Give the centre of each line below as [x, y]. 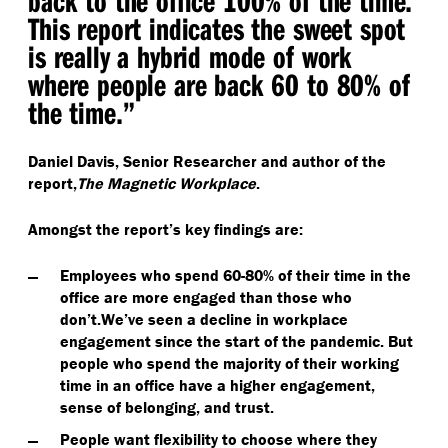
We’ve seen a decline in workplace [224, 319]
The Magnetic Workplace [166, 183]
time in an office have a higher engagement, [217, 385]
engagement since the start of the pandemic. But [236, 341]
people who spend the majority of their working [229, 363]
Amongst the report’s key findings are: [165, 229]
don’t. [80, 319]
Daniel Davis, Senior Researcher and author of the [207, 161]
